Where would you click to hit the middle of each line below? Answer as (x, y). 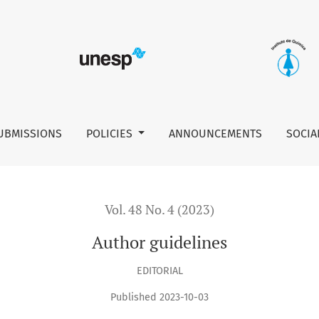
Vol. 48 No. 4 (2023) (159, 209)
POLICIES (110, 133)
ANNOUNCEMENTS (216, 133)
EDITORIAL (159, 271)
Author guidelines (159, 242)
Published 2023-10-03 (159, 298)
